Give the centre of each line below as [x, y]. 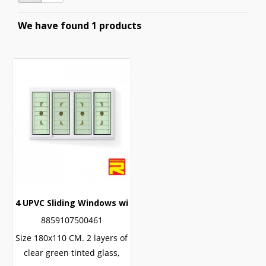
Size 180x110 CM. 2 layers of [72, 238]
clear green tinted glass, [72, 253]
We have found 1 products [80, 26]
